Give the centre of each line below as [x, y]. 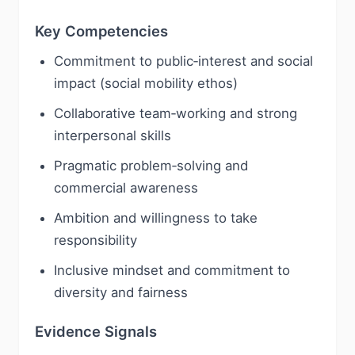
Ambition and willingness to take [156, 218]
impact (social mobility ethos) [146, 83]
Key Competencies [101, 31]
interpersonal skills [113, 136]
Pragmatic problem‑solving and [151, 166]
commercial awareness [126, 188]
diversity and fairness [121, 292]
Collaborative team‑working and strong [176, 113]
